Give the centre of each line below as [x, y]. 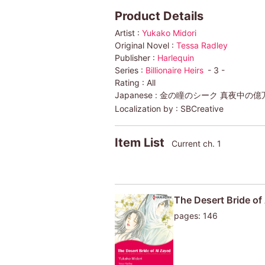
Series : [130, 70]
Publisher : [136, 57]
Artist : [128, 33]
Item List [141, 142]
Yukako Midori [169, 33]
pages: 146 [195, 215]
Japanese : [137, 95]
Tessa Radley [202, 45]
